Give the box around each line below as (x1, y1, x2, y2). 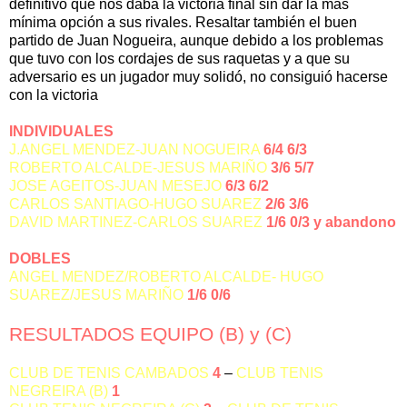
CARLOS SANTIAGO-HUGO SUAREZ (9, 196, 262, 213)
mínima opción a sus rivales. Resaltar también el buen (9, 15, 357, 31)
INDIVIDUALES (9, 124, 114, 140)
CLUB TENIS (236, 365, 323, 382)
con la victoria (9, 87, 98, 104)
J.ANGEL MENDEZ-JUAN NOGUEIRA (9, 142, 260, 158)
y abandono (313, 214, 396, 231)
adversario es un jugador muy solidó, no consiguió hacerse (9, 69, 388, 85)
